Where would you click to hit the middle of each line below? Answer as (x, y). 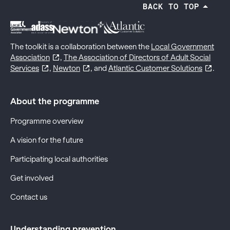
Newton (66, 69)
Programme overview (47, 121)
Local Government (183, 47)
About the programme (55, 102)
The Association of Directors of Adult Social (137, 58)
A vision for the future (47, 140)
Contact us (29, 197)
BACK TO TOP (171, 6)
